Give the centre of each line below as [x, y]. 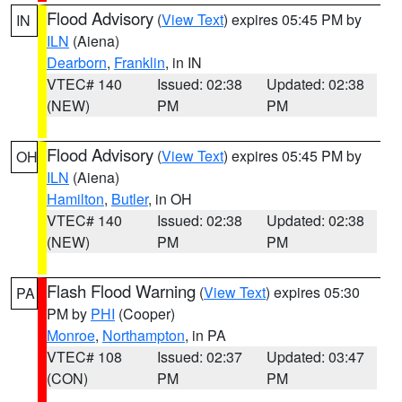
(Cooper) [145, 314]
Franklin [140, 62]
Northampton [144, 335]
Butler [130, 199]
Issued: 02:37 [199, 357]
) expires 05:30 [313, 292]
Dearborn [77, 62]
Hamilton [75, 199]
